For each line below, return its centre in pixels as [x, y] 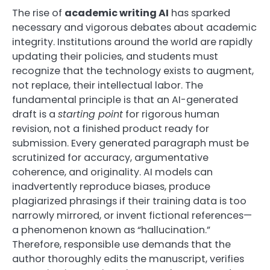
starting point [90, 115]
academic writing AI [117, 13]
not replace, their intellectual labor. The [108, 86]
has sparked [199, 13]
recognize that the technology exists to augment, [133, 71]
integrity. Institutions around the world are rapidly [132, 42]
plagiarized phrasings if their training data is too [129, 201]
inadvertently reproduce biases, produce [111, 187]
